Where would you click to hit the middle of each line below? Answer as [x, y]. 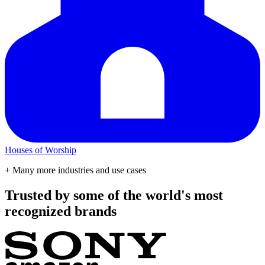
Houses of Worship [41, 150]
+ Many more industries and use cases [75, 170]
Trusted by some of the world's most [114, 195]
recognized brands [61, 211]
